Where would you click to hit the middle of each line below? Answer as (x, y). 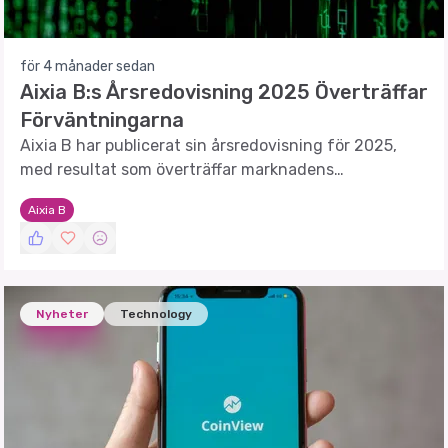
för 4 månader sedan (87, 66)
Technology (156, 314)
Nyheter (62, 314)
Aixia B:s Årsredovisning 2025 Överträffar (224, 92)
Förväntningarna (102, 120)
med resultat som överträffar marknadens (177, 169)
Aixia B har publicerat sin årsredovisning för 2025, (208, 145)
